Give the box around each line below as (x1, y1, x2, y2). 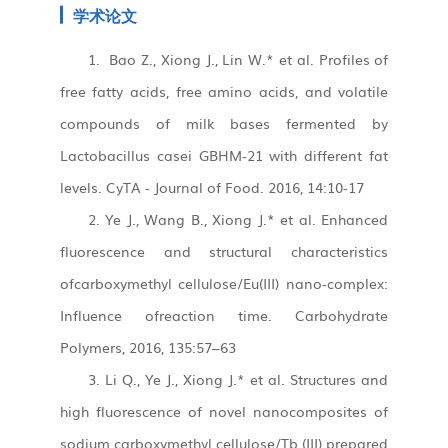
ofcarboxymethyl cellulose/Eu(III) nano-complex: (59, 272, 389, 293)
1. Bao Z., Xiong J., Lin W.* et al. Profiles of (87, 48, 389, 69)
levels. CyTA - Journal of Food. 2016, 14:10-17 (59, 176, 364, 197)
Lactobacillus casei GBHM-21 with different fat (59, 144, 389, 165)
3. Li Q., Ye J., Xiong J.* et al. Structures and (87, 368, 389, 389)
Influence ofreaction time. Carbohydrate (59, 304, 389, 325)
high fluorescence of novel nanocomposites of (59, 400, 389, 421)
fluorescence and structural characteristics (59, 240, 389, 261)
